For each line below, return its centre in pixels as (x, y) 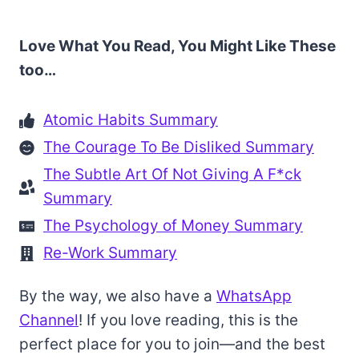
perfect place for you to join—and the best (172, 345)
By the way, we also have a (118, 296)
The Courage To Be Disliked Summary (179, 147)
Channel (49, 321)
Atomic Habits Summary (131, 120)
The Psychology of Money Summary (173, 226)
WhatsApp (254, 296)
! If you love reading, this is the (188, 321)
